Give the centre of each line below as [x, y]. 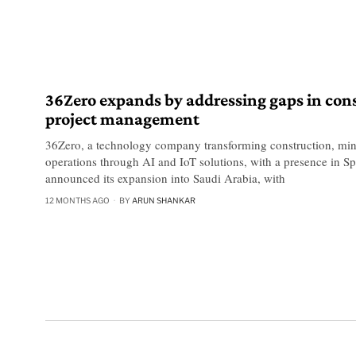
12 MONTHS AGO [77, 201]
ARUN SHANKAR [164, 201]
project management [122, 119]
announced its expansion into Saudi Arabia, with [165, 178]
